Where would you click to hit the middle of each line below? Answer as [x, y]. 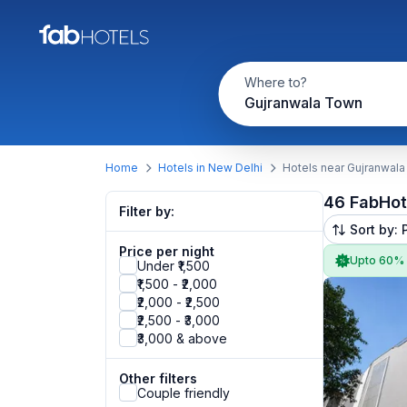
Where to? [275, 82]
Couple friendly [184, 392]
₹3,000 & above [182, 338]
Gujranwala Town [303, 103]
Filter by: [147, 211]
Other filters [158, 378]
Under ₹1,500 [174, 265]
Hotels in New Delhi [210, 168]
